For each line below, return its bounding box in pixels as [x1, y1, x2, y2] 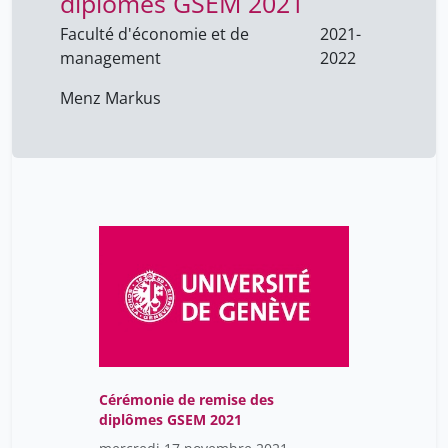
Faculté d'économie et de [60, 23, 249, 46]
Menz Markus [60, 87, 161, 110]
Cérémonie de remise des [99, 390, 274, 410]
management [60, 47, 161, 70]
